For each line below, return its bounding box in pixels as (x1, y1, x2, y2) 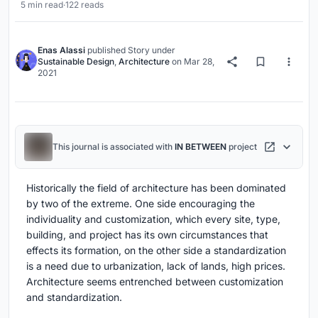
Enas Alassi (38, 45, 85, 56)
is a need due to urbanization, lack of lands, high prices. (26, 260, 285, 273)
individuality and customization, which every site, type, (26, 213, 280, 226)
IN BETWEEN (175, 141, 226, 153)
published (85, 45, 128, 56)
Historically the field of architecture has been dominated (26, 182, 286, 194)
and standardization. (26, 291, 122, 304)
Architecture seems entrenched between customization (26, 275, 283, 288)
